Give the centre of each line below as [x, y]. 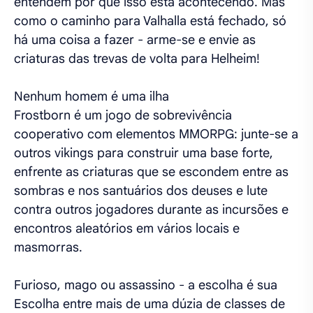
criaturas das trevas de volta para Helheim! [137, 59]
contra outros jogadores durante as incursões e [151, 210]
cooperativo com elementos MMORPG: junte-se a [156, 134]
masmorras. [48, 247]
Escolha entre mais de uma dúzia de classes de [150, 304]
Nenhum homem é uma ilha [92, 96]
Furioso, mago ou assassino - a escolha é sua [146, 285]
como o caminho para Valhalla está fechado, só [150, 21]
